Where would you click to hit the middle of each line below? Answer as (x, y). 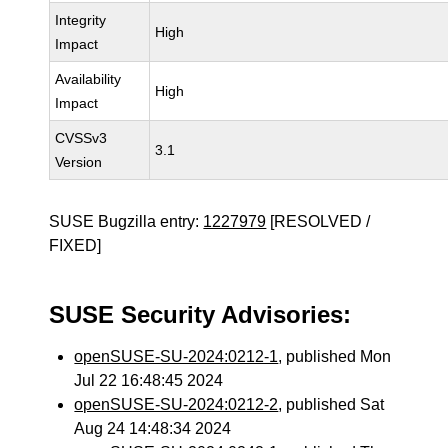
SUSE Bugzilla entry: (126, 221)
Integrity (81, 20)
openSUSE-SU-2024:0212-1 (176, 356)
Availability (88, 79)
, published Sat (331, 404)
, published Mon (335, 356)
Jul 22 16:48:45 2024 (149, 380)
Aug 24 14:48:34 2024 (153, 428)
